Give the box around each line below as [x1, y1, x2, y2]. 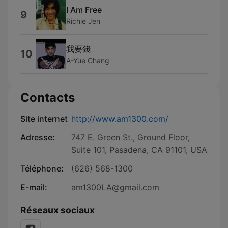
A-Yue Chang [66, 55, 109, 65]
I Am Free [66, 4, 102, 15]
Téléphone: [20, 163, 64, 174]
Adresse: [20, 132, 55, 142]
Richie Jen [66, 16, 100, 25]
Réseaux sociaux [20, 205, 95, 215]
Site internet [20, 113, 68, 124]
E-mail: [20, 182, 47, 192]
